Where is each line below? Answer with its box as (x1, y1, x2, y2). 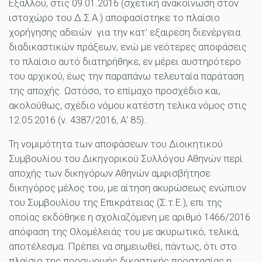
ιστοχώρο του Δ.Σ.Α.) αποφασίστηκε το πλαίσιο (9, 12, 220, 24)
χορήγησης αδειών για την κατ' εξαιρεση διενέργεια (9, 26, 240, 39)
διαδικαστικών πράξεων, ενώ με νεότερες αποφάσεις (9, 41, 247, 53)
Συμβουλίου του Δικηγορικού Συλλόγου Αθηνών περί (9, 153, 243, 165)
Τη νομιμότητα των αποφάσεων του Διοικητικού (9, 138, 223, 150)
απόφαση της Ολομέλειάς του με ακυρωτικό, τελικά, (9, 226, 239, 238)
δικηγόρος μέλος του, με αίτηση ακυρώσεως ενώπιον (9, 182, 246, 194)
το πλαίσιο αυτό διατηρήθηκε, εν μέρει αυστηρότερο (9, 56, 241, 68)
